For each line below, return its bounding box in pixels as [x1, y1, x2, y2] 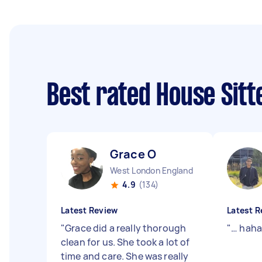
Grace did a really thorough [65, 222, 187, 235]
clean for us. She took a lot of [61, 236, 190, 249]
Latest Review [61, 205, 118, 216]
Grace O [110, 146, 157, 162]
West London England [110, 165, 193, 176]
